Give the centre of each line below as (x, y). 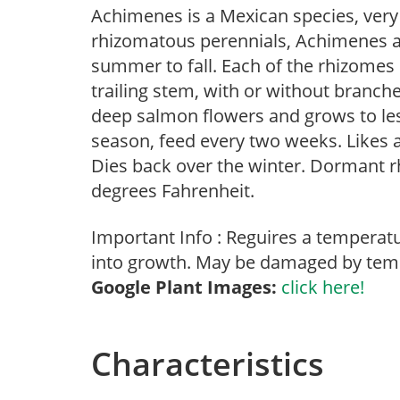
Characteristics (208, 364)
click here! (323, 287)
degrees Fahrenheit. (173, 191)
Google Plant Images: (184, 287)
